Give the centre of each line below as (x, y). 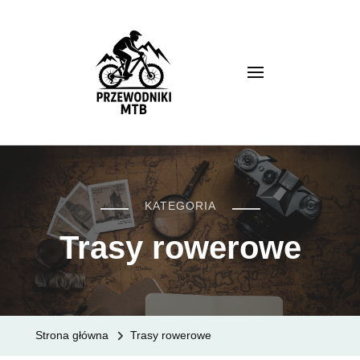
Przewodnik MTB (190, 128)
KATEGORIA (180, 206)
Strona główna (72, 335)
